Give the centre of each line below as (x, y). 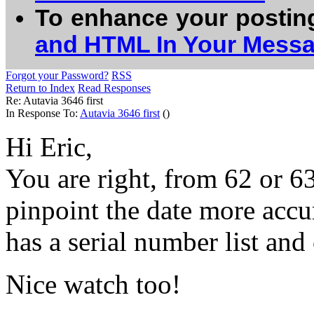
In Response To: (43, 113)
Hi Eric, (49, 147)
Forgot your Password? (57, 75)
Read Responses (114, 88)
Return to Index (40, 88)
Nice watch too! (93, 284)
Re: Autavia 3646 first (54, 101)
